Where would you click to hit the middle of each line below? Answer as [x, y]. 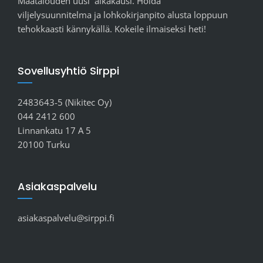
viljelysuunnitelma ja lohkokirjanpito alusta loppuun [123, 15]
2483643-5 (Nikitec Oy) [65, 102]
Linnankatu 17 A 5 [54, 131]
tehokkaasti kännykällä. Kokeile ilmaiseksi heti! [112, 29]
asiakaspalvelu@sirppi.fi [66, 218]
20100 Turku [44, 145]
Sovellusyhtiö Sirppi [68, 71]
